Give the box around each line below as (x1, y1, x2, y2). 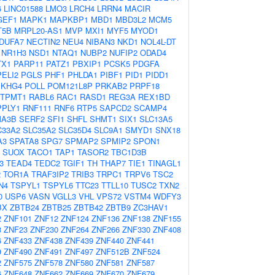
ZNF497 (65, 246, 93, 257)
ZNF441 (126, 234, 155, 246)
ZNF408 (153, 223, 181, 235)
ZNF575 (4, 257, 32, 268)
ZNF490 (4, 246, 32, 257)
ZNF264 (61, 223, 89, 235)
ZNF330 (122, 223, 150, 235)
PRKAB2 (95, 80, 127, 91)
